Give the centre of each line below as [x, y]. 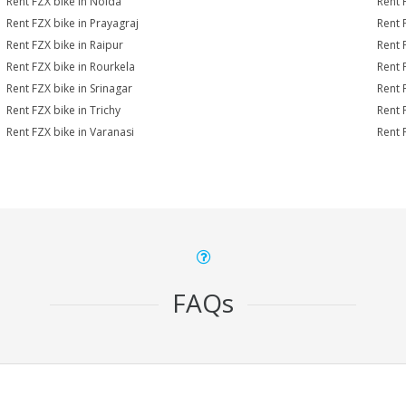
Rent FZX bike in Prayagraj [73, 23]
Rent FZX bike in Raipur [65, 45]
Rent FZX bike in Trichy [64, 110]
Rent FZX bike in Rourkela [71, 67]
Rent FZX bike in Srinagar [70, 88]
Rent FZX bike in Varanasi [71, 132]
